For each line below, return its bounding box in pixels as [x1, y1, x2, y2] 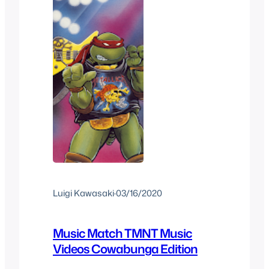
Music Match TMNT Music [53, 225, 192, 242]
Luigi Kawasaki [53, 186, 114, 199]
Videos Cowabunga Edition [53, 240, 198, 258]
